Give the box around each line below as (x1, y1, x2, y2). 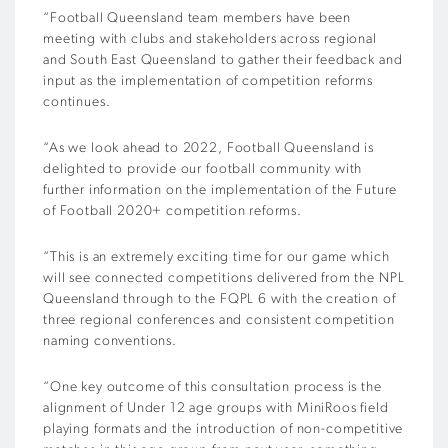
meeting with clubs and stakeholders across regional (43, 32, 377, 47)
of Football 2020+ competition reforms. (43, 204, 302, 219)
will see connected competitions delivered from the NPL (43, 271, 405, 286)
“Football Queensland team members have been (43, 11, 352, 26)
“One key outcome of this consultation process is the (43, 380, 382, 395)
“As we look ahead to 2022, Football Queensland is (43, 141, 375, 156)
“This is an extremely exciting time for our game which (43, 250, 390, 265)
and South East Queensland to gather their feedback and (43, 53, 403, 68)
